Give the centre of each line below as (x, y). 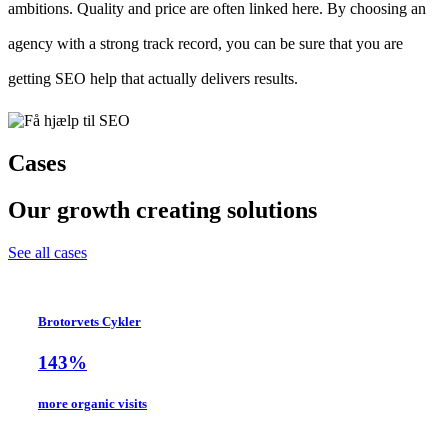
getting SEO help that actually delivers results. (153, 78)
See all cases (47, 252)
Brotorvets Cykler (89, 321)
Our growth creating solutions (162, 209)
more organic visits (92, 404)
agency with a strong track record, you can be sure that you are (205, 43)
